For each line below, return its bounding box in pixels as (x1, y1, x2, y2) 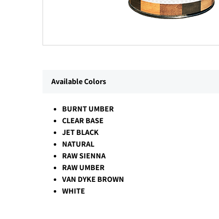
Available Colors (51, 76, 106, 87)
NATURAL (62, 139, 94, 150)
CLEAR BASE (62, 115, 104, 126)
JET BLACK (62, 127, 99, 138)
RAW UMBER (62, 162, 105, 173)
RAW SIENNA (62, 151, 106, 161)
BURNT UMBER (62, 104, 114, 114)
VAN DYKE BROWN (62, 174, 124, 185)
